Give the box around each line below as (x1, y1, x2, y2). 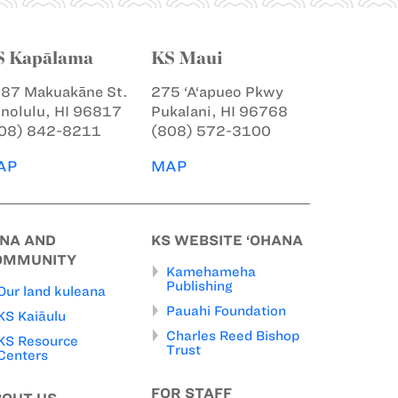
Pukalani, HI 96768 (151, 103, 288, 119)
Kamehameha (166, 264, 256, 279)
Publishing (166, 278, 233, 293)
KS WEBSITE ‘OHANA (151, 232, 303, 248)
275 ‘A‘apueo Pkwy (151, 84, 283, 99)
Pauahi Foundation (166, 303, 286, 318)
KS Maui (151, 46, 223, 68)
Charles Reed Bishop (166, 328, 299, 343)
